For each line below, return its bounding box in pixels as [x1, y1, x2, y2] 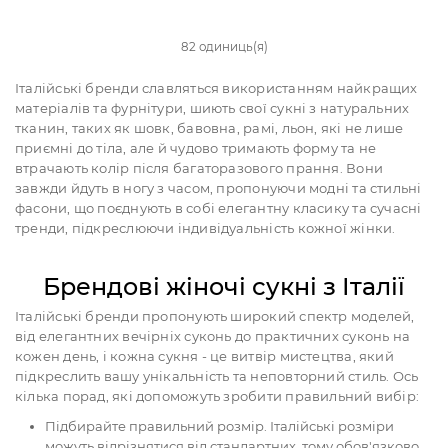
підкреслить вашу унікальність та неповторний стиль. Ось [15, 367, 419, 384]
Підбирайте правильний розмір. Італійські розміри [45, 417, 394, 434]
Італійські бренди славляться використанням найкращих [15, 79, 418, 96]
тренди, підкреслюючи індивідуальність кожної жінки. [15, 219, 396, 236]
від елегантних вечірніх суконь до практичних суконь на [15, 327, 411, 344]
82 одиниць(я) [180, 39, 268, 54]
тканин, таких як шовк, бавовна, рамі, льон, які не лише [15, 119, 404, 136]
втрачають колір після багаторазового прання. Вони [15, 159, 383, 176]
